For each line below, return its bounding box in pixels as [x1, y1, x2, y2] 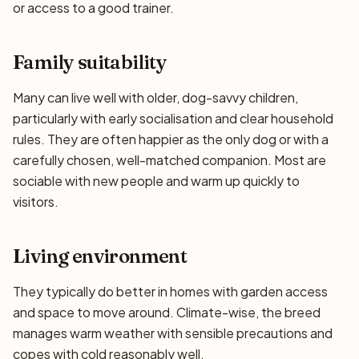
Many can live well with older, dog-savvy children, [13, 89, 298, 106]
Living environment [13, 244, 188, 268]
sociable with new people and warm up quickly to [13, 172, 300, 189]
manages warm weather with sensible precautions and [13, 325, 333, 341]
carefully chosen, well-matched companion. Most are [13, 151, 326, 168]
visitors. [13, 193, 58, 210]
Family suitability [13, 50, 167, 74]
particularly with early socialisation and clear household [13, 110, 333, 127]
